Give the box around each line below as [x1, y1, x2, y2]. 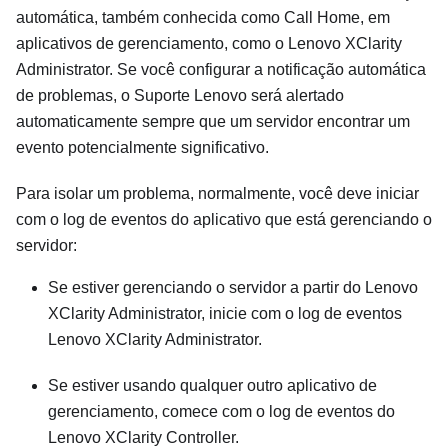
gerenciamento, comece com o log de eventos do [48, 403, 395, 420]
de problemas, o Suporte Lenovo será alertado [16, 87, 344, 104]
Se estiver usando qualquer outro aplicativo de [48, 377, 377, 394]
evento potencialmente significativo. [16, 139, 269, 156]
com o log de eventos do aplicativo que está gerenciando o [16, 211, 432, 228]
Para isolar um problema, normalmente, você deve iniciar [16, 185, 419, 202]
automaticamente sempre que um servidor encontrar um [16, 113, 410, 130]
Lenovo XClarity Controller [48, 429, 235, 446]
